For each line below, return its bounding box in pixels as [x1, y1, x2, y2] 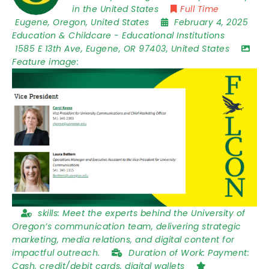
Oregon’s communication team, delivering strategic [12, 220, 241, 232]
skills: [38, 207, 62, 219]
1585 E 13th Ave [15, 43, 81, 55]
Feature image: [12, 56, 79, 68]
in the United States [72, 3, 159, 15]
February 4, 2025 [174, 16, 248, 28]
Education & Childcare [12, 29, 112, 41]
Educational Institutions [122, 29, 225, 41]
